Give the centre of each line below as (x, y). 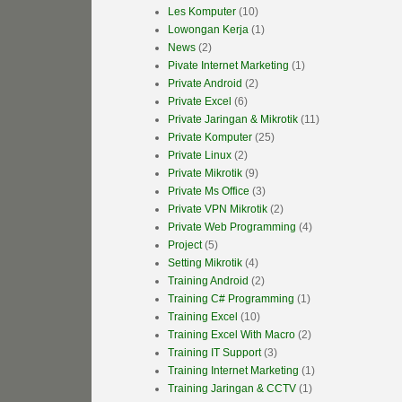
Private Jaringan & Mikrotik (233, 120)
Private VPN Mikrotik (218, 210)
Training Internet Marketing (233, 371)
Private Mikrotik (205, 174)
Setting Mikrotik (205, 263)
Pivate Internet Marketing (228, 66)
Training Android (208, 281)
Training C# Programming (231, 299)
